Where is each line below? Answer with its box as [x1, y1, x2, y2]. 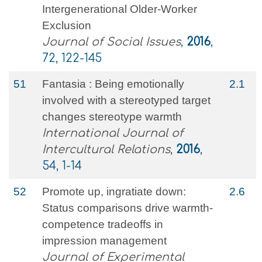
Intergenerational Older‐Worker [42, 3, 197, 15]
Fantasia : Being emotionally [42, 78, 184, 90]
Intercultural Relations [42, 143, 170, 156]
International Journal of [42, 127, 183, 139]
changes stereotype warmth [42, 111, 182, 123]
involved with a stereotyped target [42, 94, 211, 106]
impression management [42, 235, 167, 247]
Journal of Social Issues [42, 36, 181, 48]
